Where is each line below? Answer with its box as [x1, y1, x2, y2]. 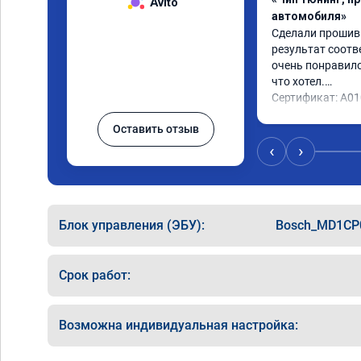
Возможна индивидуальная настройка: [59, 317, 298, 333]
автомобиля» [272, 10, 346, 23]
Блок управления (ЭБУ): [59, 218, 205, 233]
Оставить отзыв [112, 122, 199, 135]
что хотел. [272, 75, 325, 88]
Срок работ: [59, 268, 131, 283]
